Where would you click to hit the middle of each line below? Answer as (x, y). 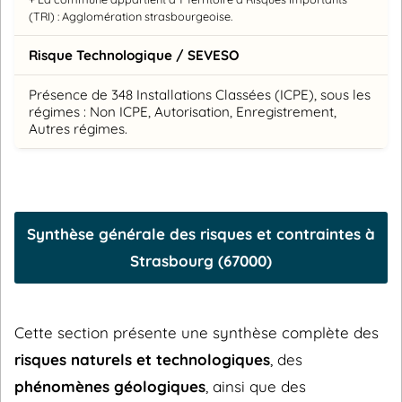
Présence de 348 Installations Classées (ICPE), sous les (200, 95)
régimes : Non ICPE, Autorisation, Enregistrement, (183, 112)
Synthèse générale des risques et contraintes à (201, 234)
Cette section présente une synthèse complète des (197, 333)
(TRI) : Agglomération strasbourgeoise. (131, 17)
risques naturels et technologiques (142, 360)
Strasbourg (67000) (201, 261)
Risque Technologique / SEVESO (134, 56)
